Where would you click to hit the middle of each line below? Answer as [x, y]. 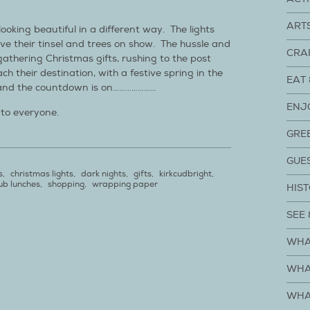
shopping [66, 184]
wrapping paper [125, 184]
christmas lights [42, 174]
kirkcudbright [185, 174]
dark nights [103, 174]
